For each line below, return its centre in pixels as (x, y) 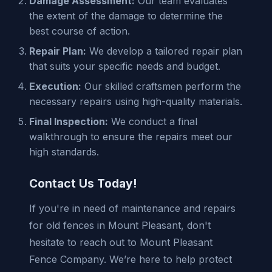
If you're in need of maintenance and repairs (132, 208)
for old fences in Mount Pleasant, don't (120, 225)
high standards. (64, 151)
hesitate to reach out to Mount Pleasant (121, 242)
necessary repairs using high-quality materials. (136, 101)
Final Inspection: (69, 121)
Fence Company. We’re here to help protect (131, 259)
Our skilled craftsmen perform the (161, 86)
